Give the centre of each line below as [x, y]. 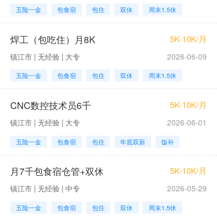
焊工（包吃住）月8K [53, 39]
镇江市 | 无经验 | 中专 [45, 188]
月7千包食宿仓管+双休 [57, 171]
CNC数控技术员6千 [50, 105]
